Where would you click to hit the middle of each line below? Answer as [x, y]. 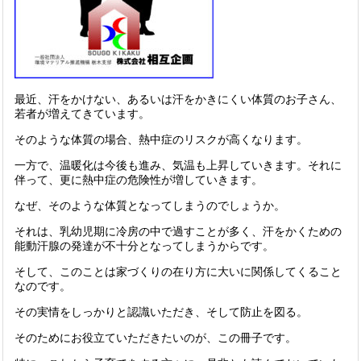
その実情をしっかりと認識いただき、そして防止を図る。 [161, 312]
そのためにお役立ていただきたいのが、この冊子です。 [156, 338]
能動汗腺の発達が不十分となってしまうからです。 [144, 246]
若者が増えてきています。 [82, 114]
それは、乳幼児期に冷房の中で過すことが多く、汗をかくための [178, 231]
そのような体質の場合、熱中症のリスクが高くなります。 [161, 139]
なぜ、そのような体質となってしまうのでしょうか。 [150, 205]
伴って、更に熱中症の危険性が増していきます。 [139, 180]
